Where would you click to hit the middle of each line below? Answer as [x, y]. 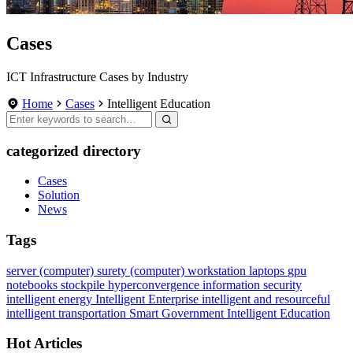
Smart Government [178, 313]
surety [113, 270]
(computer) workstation [190, 270]
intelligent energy [51, 299]
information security [252, 284]
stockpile [84, 284]
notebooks [33, 284]
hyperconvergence [155, 284]
